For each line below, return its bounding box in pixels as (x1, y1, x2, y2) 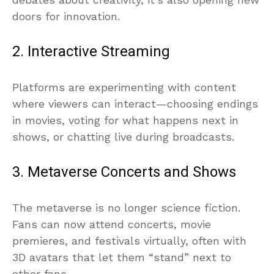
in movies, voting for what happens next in (12, 113, 239, 127)
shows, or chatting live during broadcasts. (12, 130, 234, 143)
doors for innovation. (12, 9, 120, 23)
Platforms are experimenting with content (12, 80, 236, 94)
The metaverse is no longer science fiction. (12, 201, 240, 214)
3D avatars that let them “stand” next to (12, 250, 231, 264)
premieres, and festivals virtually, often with (12, 234, 246, 247)
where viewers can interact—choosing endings (12, 97, 258, 110)
